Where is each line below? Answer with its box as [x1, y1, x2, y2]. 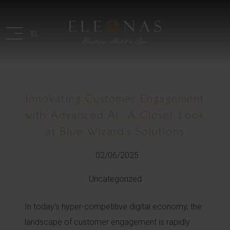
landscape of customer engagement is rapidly [25, 217, 190, 227]
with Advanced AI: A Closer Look [25, 108, 205, 121]
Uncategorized [88, 174, 142, 184]
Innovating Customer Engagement [26, 92, 204, 105]
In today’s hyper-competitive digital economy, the [25, 202, 202, 212]
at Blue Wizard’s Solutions [45, 125, 185, 138]
